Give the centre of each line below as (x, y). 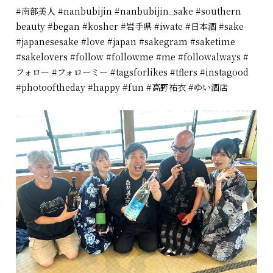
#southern (219, 11)
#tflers (184, 72)
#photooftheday (51, 87)
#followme (130, 56)
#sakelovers (42, 56)
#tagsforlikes (139, 72)
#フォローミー (80, 72)
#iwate (169, 26)
